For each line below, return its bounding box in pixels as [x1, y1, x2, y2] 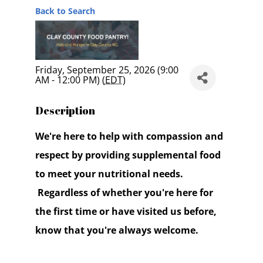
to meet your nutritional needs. [35, 167, 183, 181]
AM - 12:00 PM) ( [35, 73, 105, 86]
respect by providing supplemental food [35, 149, 221, 162]
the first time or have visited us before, [35, 205, 217, 218]
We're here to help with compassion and [35, 130, 223, 143]
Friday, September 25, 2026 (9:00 [35, 63, 178, 76]
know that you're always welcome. [35, 224, 198, 237]
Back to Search [35, 5, 95, 17]
